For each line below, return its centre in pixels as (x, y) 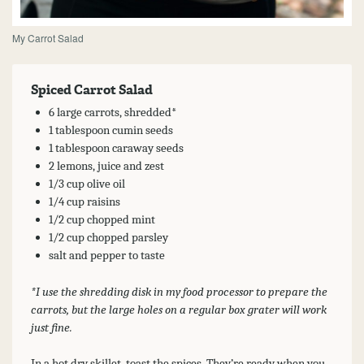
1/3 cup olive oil (87, 184)
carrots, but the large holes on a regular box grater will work (178, 309)
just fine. (51, 327)
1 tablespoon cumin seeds (111, 130)
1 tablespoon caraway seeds (116, 148)
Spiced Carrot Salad (91, 90)
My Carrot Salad (48, 38)
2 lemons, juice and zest (106, 166)
